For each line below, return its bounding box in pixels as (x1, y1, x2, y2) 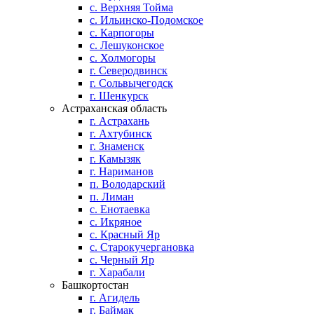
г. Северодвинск (90, 64, 168, 76)
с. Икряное (90, 216, 142, 228)
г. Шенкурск (90, 90, 149, 102)
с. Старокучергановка (90, 241, 194, 253)
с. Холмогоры (90, 52, 156, 64)
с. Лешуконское (90, 39, 164, 51)
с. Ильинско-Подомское (90, 14, 203, 26)
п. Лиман (90, 191, 134, 203)
